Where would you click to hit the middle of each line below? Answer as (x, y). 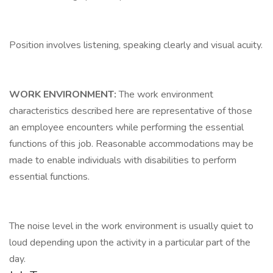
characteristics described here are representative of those (131, 111)
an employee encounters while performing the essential (126, 127)
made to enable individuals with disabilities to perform (123, 160)
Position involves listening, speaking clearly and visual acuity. (136, 45)
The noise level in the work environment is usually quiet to (131, 226)
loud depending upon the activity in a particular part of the (130, 243)
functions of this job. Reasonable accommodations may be (131, 144)
